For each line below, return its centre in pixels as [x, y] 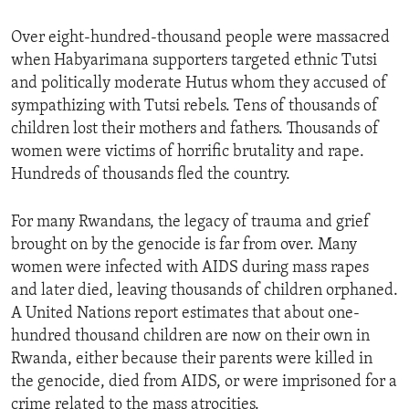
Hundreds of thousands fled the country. [151, 174]
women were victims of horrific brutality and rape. [188, 152]
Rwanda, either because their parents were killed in [192, 359]
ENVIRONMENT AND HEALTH [121, 17]
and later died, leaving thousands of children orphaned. [204, 290]
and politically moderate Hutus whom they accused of [199, 83]
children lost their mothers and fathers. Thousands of [195, 129]
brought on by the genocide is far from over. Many [184, 245]
